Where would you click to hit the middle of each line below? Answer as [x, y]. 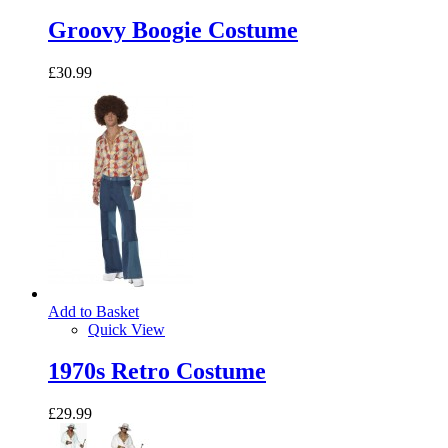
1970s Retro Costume [157, 371]
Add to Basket [93, 311]
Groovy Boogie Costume [173, 29]
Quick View [126, 329]
